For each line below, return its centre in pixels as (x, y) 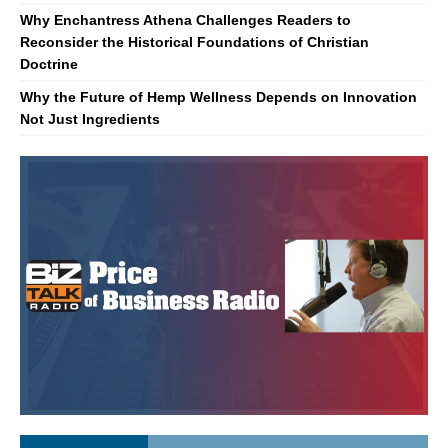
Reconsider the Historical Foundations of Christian (194, 41)
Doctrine (49, 63)
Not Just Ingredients (90, 118)
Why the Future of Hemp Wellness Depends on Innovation (218, 96)
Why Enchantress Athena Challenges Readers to (185, 19)
